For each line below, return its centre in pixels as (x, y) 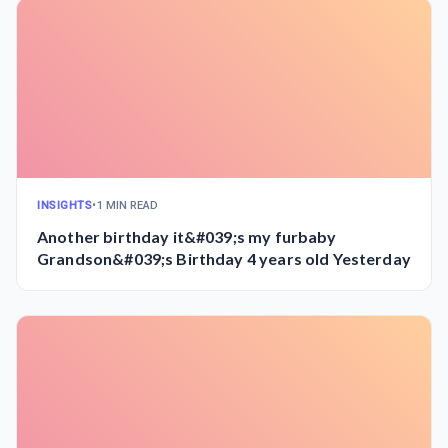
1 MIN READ (127, 205)
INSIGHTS (65, 205)
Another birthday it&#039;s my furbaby (187, 236)
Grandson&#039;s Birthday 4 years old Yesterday (224, 258)
